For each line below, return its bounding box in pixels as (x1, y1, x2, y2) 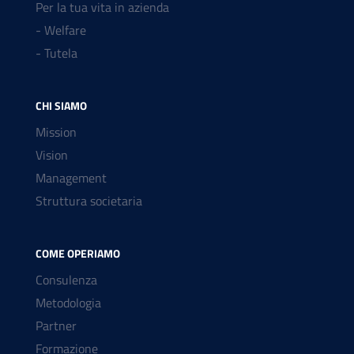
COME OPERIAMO (36, 245, 120, 262)
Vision (36, 145, 68, 165)
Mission (36, 122, 77, 142)
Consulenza (36, 270, 97, 290)
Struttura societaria (36, 191, 142, 211)
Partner (36, 316, 77, 336)
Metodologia (36, 293, 101, 313)
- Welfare (36, 21, 86, 40)
